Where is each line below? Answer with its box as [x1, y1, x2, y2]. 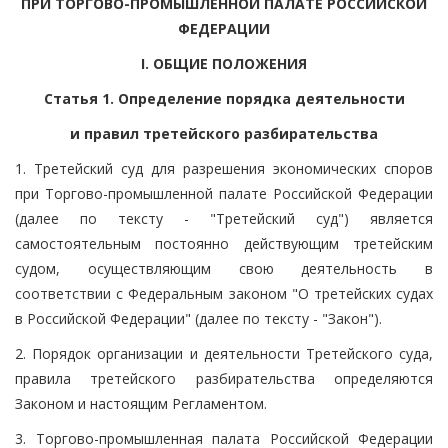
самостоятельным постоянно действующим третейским [15, 233, 433, 253]
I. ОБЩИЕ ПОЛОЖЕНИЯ [141, 53, 307, 73]
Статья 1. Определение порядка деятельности [43, 88, 405, 108]
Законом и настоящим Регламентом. [15, 393, 267, 413]
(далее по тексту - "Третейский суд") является [15, 208, 433, 228]
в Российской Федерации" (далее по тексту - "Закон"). [15, 308, 382, 328]
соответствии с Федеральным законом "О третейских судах [15, 283, 433, 303]
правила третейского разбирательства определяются [15, 368, 433, 388]
